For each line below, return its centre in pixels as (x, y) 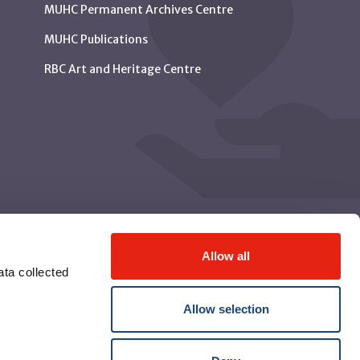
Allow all (226, 256)
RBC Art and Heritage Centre (123, 70)
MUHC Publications (96, 40)
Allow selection (226, 309)
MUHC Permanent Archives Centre (139, 10)
